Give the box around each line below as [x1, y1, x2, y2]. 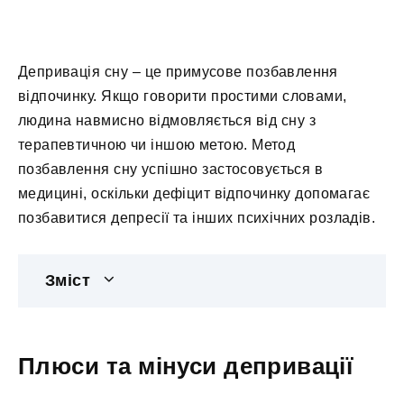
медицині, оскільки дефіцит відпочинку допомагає [18, 185, 371, 201]
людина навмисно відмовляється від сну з [18, 112, 316, 128]
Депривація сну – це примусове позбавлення [18, 63, 338, 79]
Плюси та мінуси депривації [18, 353, 353, 380]
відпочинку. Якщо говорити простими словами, [18, 87, 347, 104]
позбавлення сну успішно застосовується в [18, 161, 324, 177]
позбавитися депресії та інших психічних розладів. [18, 209, 376, 225]
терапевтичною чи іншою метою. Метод [18, 136, 296, 152]
